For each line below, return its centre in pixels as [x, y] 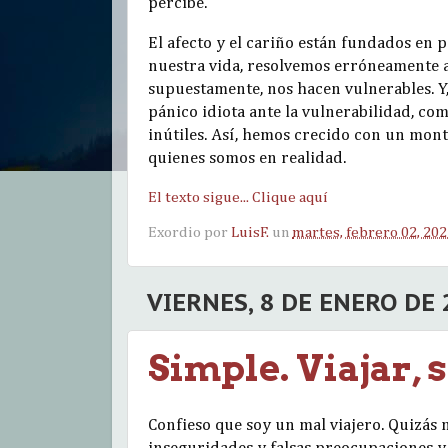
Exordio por [189, 232]
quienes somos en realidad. [247, 159]
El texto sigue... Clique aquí [238, 197]
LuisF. [250, 232]
